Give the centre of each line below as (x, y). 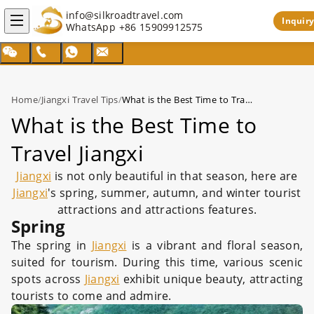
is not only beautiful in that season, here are (175, 176)
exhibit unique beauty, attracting (211, 279)
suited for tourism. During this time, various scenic (157, 262)
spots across (48, 279)
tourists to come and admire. (91, 296)
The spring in (52, 245)
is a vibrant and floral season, (214, 245)
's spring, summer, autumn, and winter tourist (175, 193)
